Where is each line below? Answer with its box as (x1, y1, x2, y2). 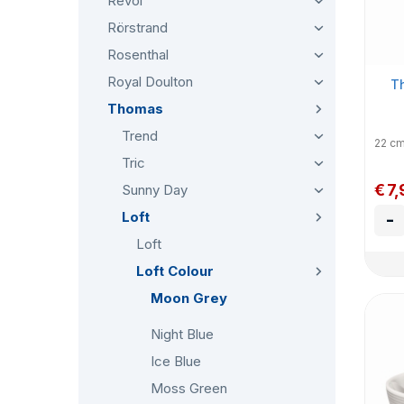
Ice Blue (151, 353, 201, 370)
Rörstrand (107, 19, 168, 36)
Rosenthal (107, 46, 169, 63)
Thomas (107, 100, 163, 117)
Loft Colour (136, 262, 214, 280)
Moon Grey (151, 289, 227, 307)
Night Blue (151, 326, 214, 343)
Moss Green (151, 380, 227, 397)
